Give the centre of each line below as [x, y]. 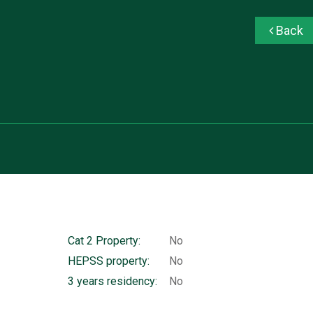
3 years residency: [112, 281]
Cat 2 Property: [104, 240]
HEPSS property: [108, 261]
